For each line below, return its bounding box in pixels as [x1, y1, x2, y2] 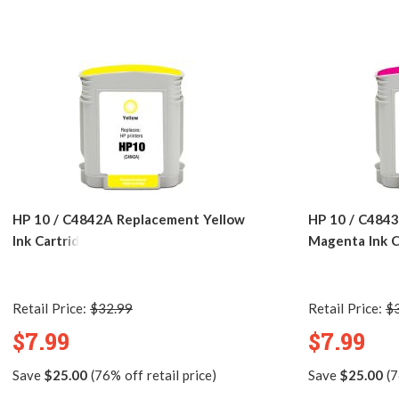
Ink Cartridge [12, 232, 95, 248]
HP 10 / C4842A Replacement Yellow [12, 210, 245, 227]
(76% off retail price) [86, 366, 216, 383]
